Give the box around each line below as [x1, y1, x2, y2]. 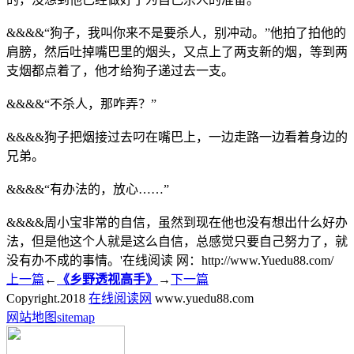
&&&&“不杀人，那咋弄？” [6, 96, 156, 111]
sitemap [57, 310, 95, 324]
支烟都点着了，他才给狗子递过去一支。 [6, 63, 234, 77]
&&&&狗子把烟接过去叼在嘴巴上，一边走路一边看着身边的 [6, 130, 348, 144]
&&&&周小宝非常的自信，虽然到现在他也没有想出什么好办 [6, 215, 348, 229]
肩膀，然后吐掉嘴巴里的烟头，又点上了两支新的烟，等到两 [6, 44, 348, 58]
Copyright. [6, 291, 60, 305]
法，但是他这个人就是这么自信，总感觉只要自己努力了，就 [6, 234, 348, 248]
